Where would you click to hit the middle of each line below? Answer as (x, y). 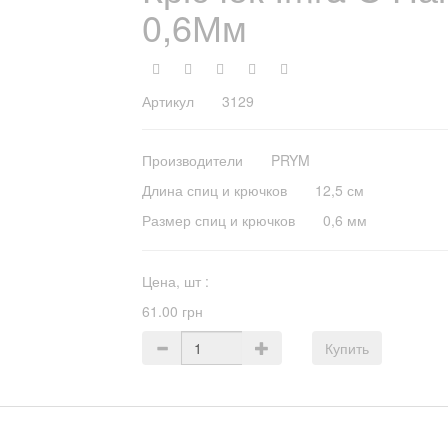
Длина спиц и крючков (228, 190)
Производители (206, 160)
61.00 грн (172, 311)
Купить (347, 348)
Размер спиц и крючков (232, 220)
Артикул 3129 (197, 101)
